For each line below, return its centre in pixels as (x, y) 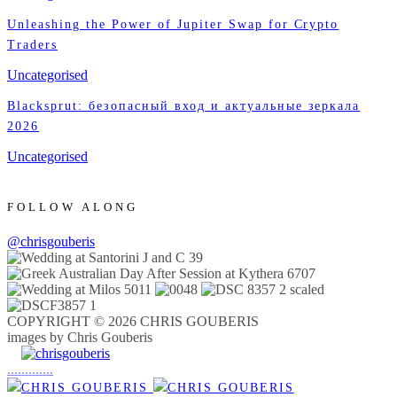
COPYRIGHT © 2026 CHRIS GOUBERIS (133, 322)
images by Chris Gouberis (80, 338)
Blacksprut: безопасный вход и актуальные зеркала (184, 105)
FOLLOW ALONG (73, 207)
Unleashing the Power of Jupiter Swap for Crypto (173, 24)
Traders (32, 44)
